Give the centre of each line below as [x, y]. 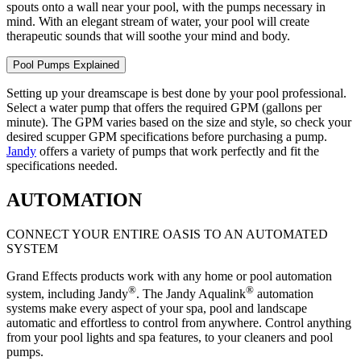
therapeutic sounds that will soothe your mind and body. [148, 36]
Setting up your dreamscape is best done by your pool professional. [176, 93]
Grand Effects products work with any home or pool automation [169, 276]
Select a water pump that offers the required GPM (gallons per [164, 108]
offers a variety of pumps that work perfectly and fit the [178, 151]
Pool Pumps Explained [66, 65]
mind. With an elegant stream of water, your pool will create [158, 22]
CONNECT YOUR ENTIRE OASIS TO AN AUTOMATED [167, 234]
